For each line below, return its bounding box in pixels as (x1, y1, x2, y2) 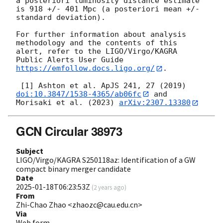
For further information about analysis (16, 30, 186, 39)
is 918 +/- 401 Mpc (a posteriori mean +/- (16, 4, 200, 14)
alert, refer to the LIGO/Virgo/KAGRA (16, 47, 177, 56)
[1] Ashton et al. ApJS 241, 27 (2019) (20, 81, 191, 90)
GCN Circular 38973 (16, 122, 122, 139)
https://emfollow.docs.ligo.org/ (16, 64, 155, 73)
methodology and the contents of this (16, 38, 177, 48)
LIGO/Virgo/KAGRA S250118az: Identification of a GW (16, 154, 196, 165)
